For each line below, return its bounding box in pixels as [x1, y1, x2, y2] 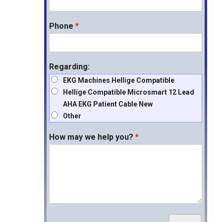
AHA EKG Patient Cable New [62, 100, 153, 109]
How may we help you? [49, 132, 135, 142]
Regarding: [49, 62, 90, 72]
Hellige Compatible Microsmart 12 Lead [62, 88, 194, 97]
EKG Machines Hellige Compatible [62, 76, 174, 85]
